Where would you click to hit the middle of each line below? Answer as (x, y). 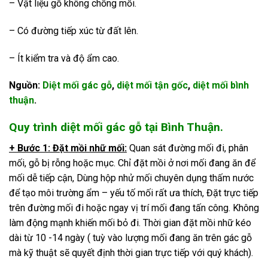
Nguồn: (26, 86)
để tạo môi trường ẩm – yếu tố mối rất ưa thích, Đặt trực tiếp (134, 193)
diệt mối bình (221, 86)
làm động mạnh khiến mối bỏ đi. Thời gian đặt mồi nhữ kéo (130, 223)
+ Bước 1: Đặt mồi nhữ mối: (68, 148)
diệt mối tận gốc (152, 86)
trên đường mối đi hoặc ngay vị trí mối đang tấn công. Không (134, 208)
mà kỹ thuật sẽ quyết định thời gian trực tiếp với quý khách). (131, 252)
